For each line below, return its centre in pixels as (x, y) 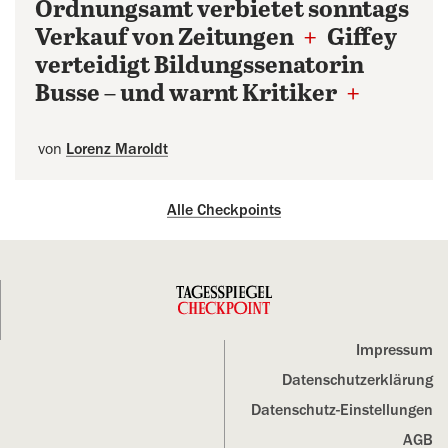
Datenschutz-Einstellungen (342, 410)
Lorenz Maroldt (117, 149)
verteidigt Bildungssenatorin (199, 66)
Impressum (394, 350)
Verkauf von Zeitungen (166, 38)
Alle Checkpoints (224, 210)
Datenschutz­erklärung (357, 380)
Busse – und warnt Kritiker (188, 94)
